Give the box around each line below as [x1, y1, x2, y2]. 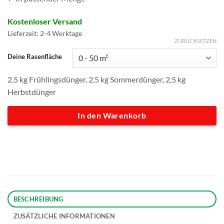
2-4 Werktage [40, 28, 82, 37]
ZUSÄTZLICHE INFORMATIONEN [13, 211, 115, 220]
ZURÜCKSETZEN [174, 37, 216, 44]
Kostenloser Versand [7, 16, 82, 26]
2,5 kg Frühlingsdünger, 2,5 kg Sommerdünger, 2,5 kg [7, 74, 185, 84]
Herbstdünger [7, 86, 56, 96]
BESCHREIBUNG [13, 194, 63, 203]
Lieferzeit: [7, 28, 40, 37]
